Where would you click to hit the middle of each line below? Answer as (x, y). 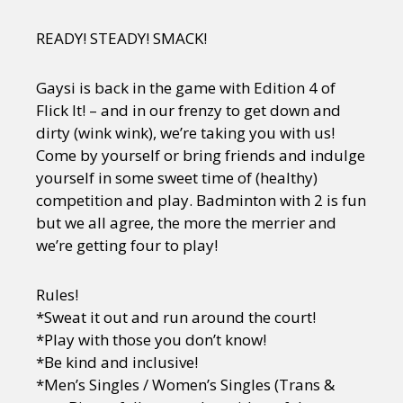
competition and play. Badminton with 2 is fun (201, 200)
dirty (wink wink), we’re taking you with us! (185, 133)
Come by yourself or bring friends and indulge (201, 155)
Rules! (57, 295)
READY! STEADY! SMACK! (121, 38)
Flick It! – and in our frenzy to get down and (188, 110)
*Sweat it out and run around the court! (176, 317)
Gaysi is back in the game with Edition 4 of (186, 88)
